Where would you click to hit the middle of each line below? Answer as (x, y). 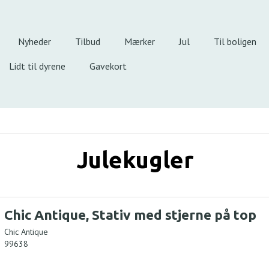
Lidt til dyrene (37, 66)
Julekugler (134, 159)
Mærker (140, 41)
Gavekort (108, 66)
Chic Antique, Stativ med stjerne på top (130, 214)
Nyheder (35, 41)
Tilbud (88, 41)
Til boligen (235, 41)
